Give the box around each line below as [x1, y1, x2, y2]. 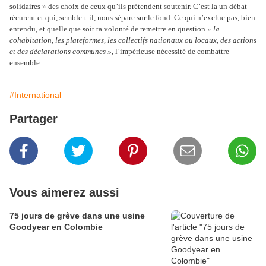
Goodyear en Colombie [9, 222, 103, 232]
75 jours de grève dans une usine [9, 211, 145, 221]
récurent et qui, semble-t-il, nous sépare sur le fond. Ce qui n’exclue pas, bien [9, 13, 255, 23]
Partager [9, 112, 58, 126]
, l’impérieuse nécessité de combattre [112, 47, 229, 56]
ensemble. [9, 58, 42, 68]
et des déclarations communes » [9, 47, 112, 56]
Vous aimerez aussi [9, 186, 119, 199]
